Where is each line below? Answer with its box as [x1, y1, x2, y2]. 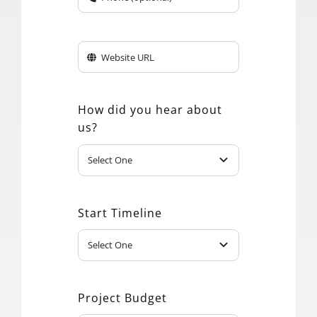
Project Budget [77, 289, 167, 306]
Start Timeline [77, 204, 162, 221]
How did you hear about [77, 102, 222, 118]
